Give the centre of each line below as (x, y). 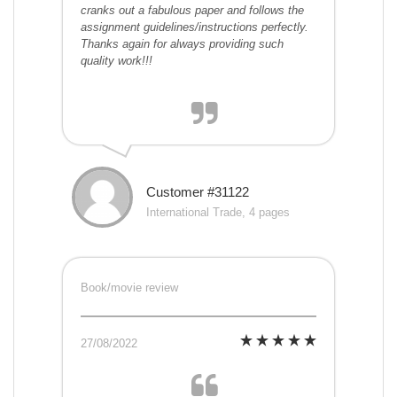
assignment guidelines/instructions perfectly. (195, 27)
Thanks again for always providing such (182, 44)
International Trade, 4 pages (218, 213)
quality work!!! (117, 61)
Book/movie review (129, 288)
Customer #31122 (198, 192)
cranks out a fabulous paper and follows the (192, 11)
